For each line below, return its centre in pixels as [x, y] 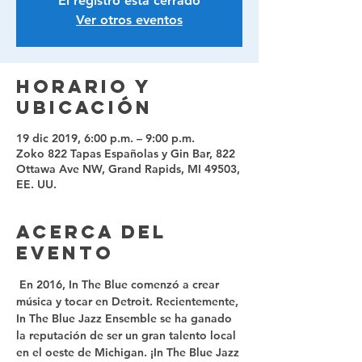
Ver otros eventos [129, 20]
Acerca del [91, 232]
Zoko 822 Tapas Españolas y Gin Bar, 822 [126, 154]
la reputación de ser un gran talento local [128, 335]
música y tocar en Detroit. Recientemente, [129, 301]
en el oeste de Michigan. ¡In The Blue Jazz [129, 352]
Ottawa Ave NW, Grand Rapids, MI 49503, [128, 169]
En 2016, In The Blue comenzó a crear [119, 284]
